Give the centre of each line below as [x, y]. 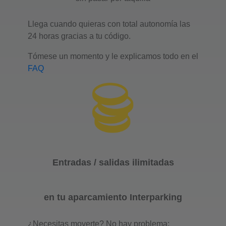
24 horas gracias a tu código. [79, 36]
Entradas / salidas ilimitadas [113, 162]
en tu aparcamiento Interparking [113, 197]
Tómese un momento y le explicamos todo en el [113, 56]
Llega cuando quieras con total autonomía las [109, 24]
